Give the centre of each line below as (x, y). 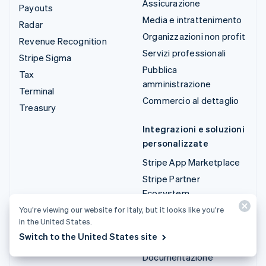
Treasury (38, 107)
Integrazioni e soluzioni (194, 129)
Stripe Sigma (45, 57)
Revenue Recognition (63, 41)
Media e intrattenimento (192, 19)
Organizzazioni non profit (194, 36)
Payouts (36, 7)
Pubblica (160, 69)
